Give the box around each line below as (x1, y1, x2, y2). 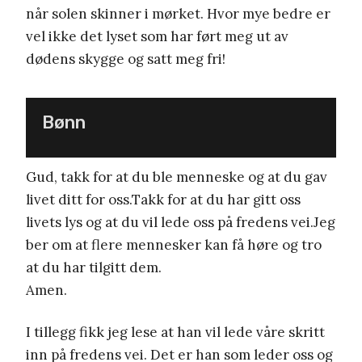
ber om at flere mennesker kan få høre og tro (26, 236, 322, 255)
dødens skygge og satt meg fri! (26, 50, 225, 69)
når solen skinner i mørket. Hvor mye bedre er (26, 5, 330, 23)
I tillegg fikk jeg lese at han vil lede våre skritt (26, 323, 325, 342)
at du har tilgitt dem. (26, 259, 162, 277)
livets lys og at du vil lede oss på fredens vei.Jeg (26, 213, 335, 232)
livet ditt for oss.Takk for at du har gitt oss (26, 191, 301, 209)
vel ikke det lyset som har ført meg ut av (26, 27, 288, 46)
